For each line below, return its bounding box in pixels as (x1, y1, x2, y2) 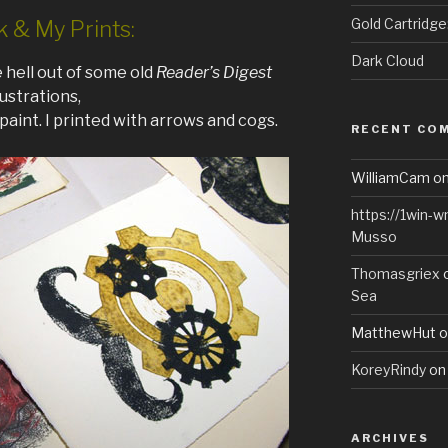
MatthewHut (350, 324, 436, 342)
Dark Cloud (350, 52, 424, 70)
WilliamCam (350, 169, 430, 187)
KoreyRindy (350, 361, 426, 379)
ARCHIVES (350, 431, 429, 446)
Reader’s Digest (156, 62, 273, 82)
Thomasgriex (350, 265, 440, 283)
